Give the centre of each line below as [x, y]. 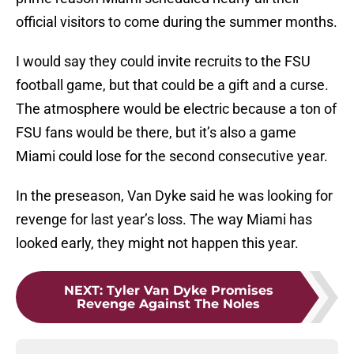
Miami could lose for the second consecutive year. [172, 156]
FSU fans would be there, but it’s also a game [156, 133]
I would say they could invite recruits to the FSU [163, 62]
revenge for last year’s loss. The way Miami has [164, 220]
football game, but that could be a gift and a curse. [172, 85]
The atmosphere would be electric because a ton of [176, 109]
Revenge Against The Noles [168, 304]
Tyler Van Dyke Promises [190, 291]
